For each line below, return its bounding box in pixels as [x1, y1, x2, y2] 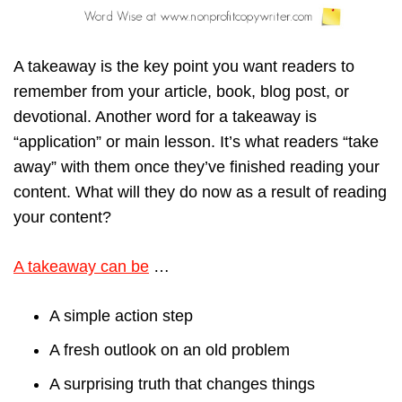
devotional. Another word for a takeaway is [13, 108, 317, 127]
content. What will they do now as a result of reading [13, 183, 387, 202]
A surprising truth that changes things [49, 375, 315, 394]
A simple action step [49, 307, 193, 326]
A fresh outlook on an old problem [49, 341, 290, 360]
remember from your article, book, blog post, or [13, 83, 349, 101]
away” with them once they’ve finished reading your [13, 158, 380, 177]
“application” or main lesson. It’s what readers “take [13, 133, 379, 152]
